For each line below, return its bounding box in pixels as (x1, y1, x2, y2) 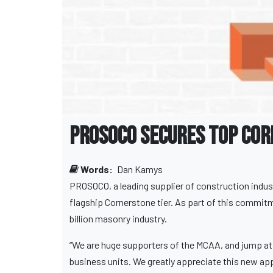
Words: (79, 163, 115, 175)
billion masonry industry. (69, 213, 169, 225)
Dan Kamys (117, 163, 163, 175)
